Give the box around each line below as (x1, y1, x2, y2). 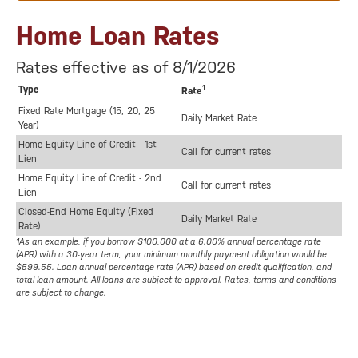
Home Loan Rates (16, 21, 219, 51)
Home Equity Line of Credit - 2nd (18, 173, 161, 185)
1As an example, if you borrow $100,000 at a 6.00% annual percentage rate (16, 237, 321, 248)
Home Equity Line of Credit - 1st (18, 139, 157, 151)
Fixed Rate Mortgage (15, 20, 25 (18, 105, 155, 117)
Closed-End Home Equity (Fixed (18, 206, 153, 218)
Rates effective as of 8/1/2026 (16, 58, 236, 78)
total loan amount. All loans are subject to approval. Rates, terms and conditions (16, 275, 336, 286)
